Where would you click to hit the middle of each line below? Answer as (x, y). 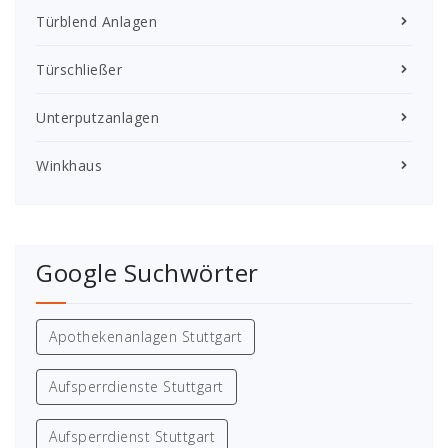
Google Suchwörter (147, 272)
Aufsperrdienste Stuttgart (136, 386)
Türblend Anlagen (96, 21)
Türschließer (79, 69)
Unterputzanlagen (97, 117)
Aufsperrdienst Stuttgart (132, 436)
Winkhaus (69, 165)
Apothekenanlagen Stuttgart (145, 336)
